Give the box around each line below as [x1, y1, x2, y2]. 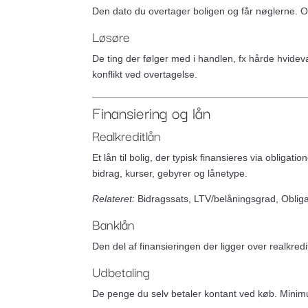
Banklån [92, 214, 135, 234]
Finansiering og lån [92, 100, 211, 124]
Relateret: [92, 193, 135, 204]
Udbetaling [92, 261, 151, 282]
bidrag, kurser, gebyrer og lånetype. [92, 168, 248, 179]
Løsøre [92, 26, 131, 47]
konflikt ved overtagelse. [92, 69, 198, 80]
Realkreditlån [92, 125, 162, 146]
